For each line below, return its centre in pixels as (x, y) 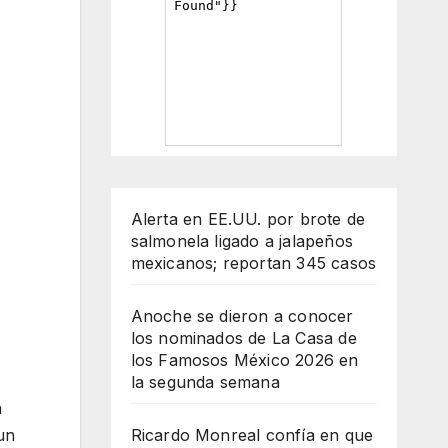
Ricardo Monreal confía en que (252, 435)
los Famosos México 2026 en (244, 360)
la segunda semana (205, 382)
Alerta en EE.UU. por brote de (248, 219)
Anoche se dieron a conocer (242, 316)
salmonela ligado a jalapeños (242, 241)
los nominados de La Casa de (243, 338)
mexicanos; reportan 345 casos (253, 263)
